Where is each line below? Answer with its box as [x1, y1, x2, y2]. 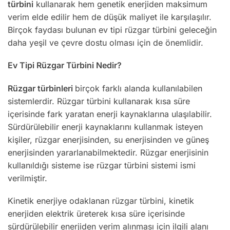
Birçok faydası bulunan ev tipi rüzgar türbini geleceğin [8, 24, 217, 35]
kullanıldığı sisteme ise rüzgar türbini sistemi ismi [8, 160, 196, 170]
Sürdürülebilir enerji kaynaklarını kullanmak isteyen [8, 121, 203, 132]
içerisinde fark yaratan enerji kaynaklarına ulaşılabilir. [8, 108, 212, 119]
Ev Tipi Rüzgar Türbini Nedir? [8, 60, 122, 71]
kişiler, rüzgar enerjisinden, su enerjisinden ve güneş [8, 134, 209, 145]
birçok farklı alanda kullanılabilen [75, 83, 202, 93]
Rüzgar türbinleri [8, 83, 75, 93]
